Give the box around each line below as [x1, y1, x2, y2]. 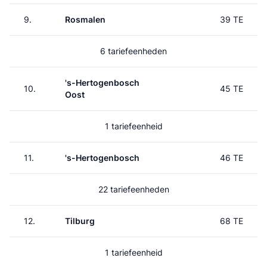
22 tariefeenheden [98, 184, 169, 194]
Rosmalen [65, 14, 105, 24]
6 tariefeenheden [100, 46, 167, 56]
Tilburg [65, 216, 95, 226]
